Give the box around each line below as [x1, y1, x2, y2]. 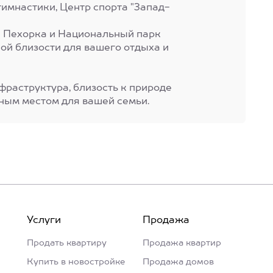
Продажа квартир [143, 239, 221, 247]
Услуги [27, 216, 61, 225]
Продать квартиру [27, 239, 107, 247]
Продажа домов [143, 258, 214, 266]
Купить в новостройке [27, 258, 125, 266]
